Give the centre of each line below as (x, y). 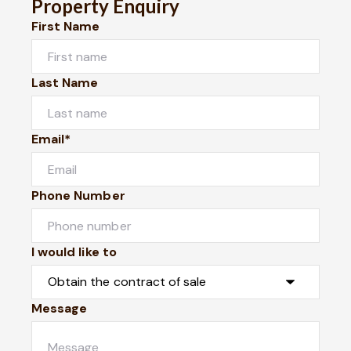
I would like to (74, 252)
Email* (51, 139)
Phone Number (78, 195)
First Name (66, 26)
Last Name (65, 83)
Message (60, 308)
